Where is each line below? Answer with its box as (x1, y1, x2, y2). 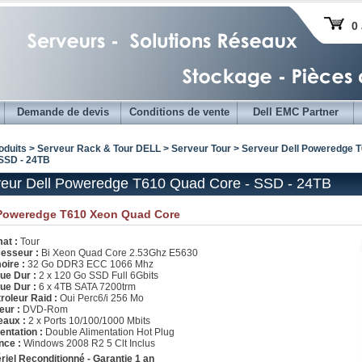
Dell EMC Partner (252, 106, 339, 118)
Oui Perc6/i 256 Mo (57, 293, 144, 304)
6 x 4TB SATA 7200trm (36, 281, 136, 293)
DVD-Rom (20, 304, 68, 315)
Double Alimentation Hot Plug (43, 326, 175, 338)
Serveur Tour (171, 143, 231, 154)
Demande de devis (16, 106, 109, 118)
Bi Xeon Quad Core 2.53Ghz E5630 (39, 247, 198, 259)
